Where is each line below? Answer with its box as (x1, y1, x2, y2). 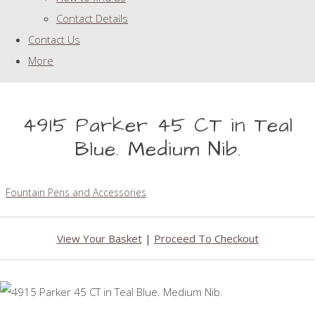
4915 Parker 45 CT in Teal (22, 112, 293, 140)
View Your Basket (56, 231, 142, 246)
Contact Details (56, 11, 128, 26)
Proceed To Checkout (153, 231, 259, 246)
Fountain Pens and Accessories (6, 186, 146, 200)
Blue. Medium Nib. (74, 136, 241, 164)
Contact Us (28, 32, 80, 47)
